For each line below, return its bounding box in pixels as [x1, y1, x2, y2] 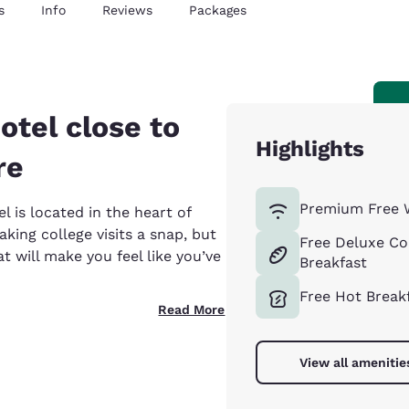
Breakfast [299, 254, 368, 271]
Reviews [102, 3, 152, 17]
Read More [158, 302, 225, 317]
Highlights [256, 136, 365, 162]
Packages [189, 3, 246, 17]
